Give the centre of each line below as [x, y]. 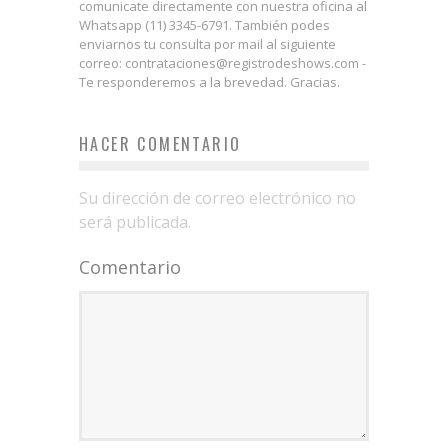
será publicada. [135, 221]
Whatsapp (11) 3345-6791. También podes [204, 24]
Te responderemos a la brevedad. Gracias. [209, 81]
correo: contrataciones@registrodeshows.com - [222, 62]
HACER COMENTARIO [160, 143]
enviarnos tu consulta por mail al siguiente [207, 43]
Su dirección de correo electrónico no [217, 197]
